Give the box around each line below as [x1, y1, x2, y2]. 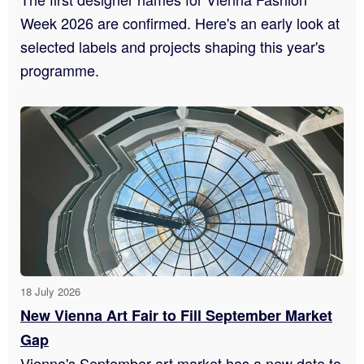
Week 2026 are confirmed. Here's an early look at [20, 12, 340, 34]
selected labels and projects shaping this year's [20, 36, 325, 58]
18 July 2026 [20, 283, 80, 299]
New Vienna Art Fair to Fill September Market [20, 304, 332, 326]
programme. [20, 59, 99, 81]
